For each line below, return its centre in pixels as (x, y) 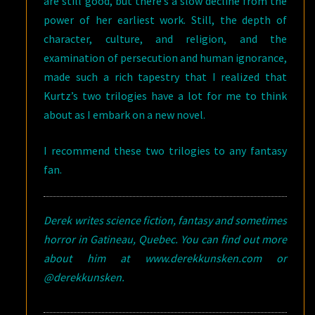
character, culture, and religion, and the (165, 39)
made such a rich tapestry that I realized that (165, 77)
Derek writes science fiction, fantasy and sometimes (165, 220)
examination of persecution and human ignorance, (165, 58)
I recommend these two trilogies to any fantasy (165, 150)
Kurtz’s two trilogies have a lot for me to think (165, 96)
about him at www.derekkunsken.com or (165, 258)
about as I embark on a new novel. (125, 115)
